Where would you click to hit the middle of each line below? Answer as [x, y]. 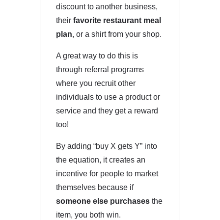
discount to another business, [107, 6]
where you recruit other [96, 83]
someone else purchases [103, 201]
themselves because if [95, 187]
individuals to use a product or [108, 97]
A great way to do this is [97, 55]
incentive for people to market [107, 173]
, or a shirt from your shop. [117, 34]
